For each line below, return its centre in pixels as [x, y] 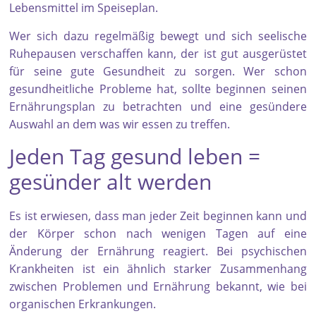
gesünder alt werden [111, 182]
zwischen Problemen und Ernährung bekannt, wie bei [158, 287]
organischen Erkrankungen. [83, 304]
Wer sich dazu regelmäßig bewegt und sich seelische [158, 36]
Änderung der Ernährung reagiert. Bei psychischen [158, 251]
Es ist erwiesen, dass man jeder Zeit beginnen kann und [158, 216]
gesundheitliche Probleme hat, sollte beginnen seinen [158, 89]
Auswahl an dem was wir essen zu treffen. [120, 124]
